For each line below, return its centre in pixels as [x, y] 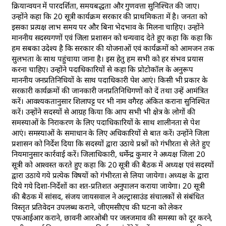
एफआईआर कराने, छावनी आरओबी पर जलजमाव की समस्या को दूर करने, [112, 218]
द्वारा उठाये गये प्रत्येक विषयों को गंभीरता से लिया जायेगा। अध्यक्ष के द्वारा [110, 175]
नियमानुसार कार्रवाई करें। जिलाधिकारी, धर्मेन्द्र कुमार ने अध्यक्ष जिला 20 [108, 154]
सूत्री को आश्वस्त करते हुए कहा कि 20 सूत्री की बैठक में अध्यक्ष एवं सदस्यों [113, 165]
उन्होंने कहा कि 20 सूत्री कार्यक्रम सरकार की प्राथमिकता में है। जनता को [109, 16]
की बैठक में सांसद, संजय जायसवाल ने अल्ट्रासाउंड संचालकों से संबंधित [108, 196]
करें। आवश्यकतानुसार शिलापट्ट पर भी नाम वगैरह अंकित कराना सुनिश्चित [111, 101]
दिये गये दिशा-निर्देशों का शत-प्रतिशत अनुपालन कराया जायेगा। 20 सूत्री [108, 186]
